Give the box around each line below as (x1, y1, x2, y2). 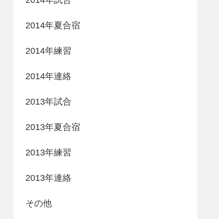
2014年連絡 (25, 71, 71, 81)
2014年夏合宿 (25, 20, 80, 30)
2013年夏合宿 (25, 122, 80, 132)
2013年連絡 (25, 173, 71, 183)
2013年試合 (25, 96, 71, 107)
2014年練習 (25, 45, 71, 56)
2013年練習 (25, 147, 71, 157)
